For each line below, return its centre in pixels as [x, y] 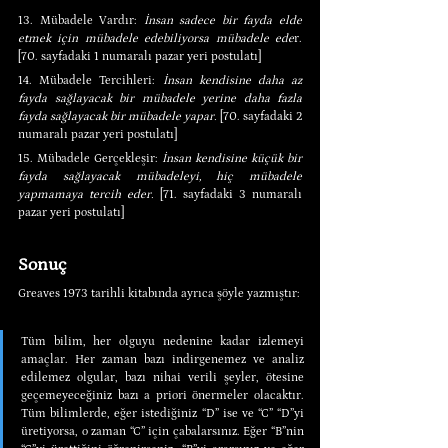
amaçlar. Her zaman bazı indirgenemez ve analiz [162, 359]
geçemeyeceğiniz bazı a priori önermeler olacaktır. [162, 395]
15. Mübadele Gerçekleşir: [90, 158]
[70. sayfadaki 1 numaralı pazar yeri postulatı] [139, 56]
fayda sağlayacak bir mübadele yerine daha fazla [160, 98]
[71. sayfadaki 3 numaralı [228, 194]
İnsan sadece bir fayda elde [223, 20]
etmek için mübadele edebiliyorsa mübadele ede [156, 38]
